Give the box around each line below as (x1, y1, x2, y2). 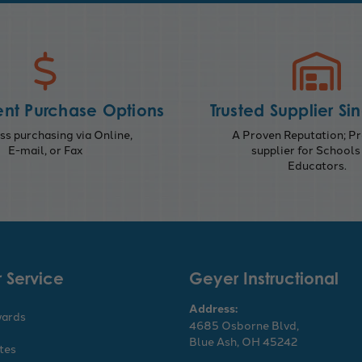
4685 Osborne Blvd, (189, 317, 299, 334)
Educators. (287, 157, 347, 174)
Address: (189, 300, 238, 317)
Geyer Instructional (189, 268, 339, 289)
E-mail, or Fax (7, 141, 83, 158)
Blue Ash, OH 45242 (189, 333, 297, 350)
